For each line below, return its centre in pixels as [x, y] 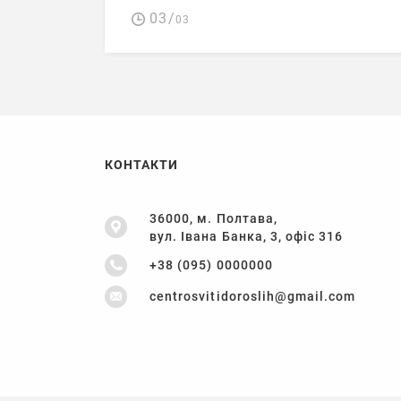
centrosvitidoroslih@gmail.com [253, 297]
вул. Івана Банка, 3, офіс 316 [247, 236]
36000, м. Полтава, [213, 218]
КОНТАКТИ [142, 164]
